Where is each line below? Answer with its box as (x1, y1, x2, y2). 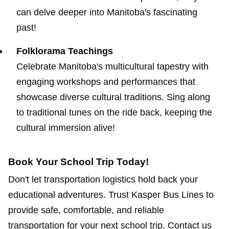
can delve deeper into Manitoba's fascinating (16, 7, 197, 18)
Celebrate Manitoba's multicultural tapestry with (16, 61, 209, 72)
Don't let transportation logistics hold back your (8, 174, 198, 185)
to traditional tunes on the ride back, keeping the (16, 107, 212, 118)
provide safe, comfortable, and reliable (8, 204, 164, 215)
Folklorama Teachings (16, 46, 113, 57)
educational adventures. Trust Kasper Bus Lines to (8, 189, 214, 200)
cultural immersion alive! (16, 123, 115, 133)
